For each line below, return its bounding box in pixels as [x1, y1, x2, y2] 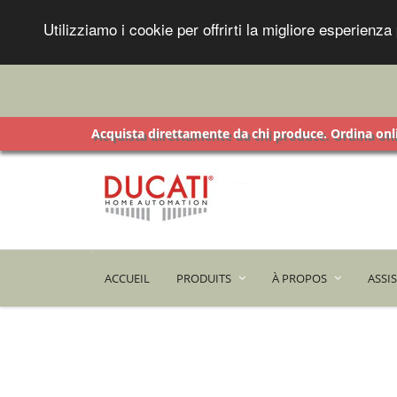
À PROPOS [272, 270, 327, 286]
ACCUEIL [105, 270, 150, 286]
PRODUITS [176, 270, 231, 286]
